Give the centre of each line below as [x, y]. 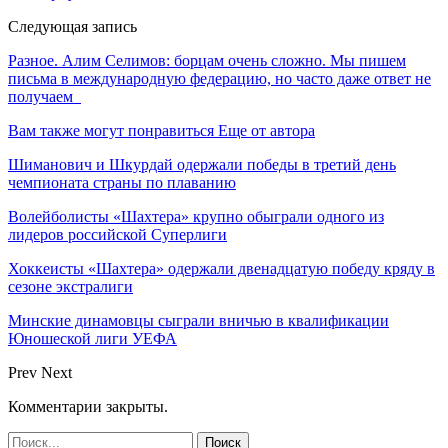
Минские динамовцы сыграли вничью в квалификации [198, 320]
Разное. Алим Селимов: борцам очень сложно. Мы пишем [207, 60]
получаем [44, 96]
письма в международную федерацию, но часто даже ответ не [219, 78]
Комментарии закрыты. [88, 406]
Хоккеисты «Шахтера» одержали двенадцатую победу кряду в [221, 268]
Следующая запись [72, 26]
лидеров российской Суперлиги [117, 234]
